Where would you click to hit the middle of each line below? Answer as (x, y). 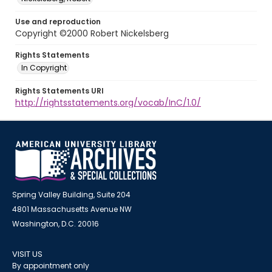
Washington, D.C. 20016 (56, 224)
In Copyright (44, 68)
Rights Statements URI (59, 91)
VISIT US (27, 254)
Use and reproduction (58, 22)
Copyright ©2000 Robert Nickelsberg (92, 33)
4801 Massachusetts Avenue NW (72, 209)
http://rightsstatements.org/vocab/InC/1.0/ (108, 103)
